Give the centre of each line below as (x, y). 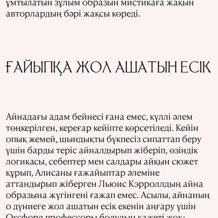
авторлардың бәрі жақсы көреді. (73, 13)
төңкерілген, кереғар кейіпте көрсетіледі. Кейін (102, 127)
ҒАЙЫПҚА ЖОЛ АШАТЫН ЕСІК (109, 69)
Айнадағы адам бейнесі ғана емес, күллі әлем (99, 116)
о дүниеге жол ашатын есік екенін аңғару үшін (101, 206)
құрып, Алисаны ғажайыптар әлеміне (83, 172)
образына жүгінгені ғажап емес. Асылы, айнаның (108, 194)
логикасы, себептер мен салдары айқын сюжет (102, 161)
